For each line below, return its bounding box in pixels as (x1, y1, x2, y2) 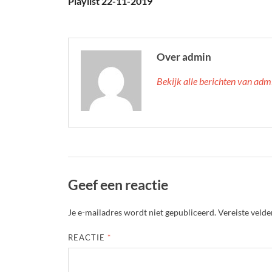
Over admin (157, 50, 211, 63)
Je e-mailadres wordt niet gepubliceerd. (68, 207, 216, 218)
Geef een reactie (68, 175, 168, 193)
